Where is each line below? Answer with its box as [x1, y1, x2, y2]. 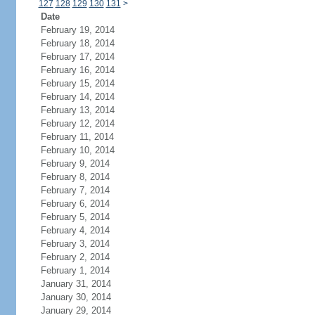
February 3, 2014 [40, 238, 110, 249]
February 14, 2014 [40, 91, 115, 102]
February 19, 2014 [40, 25, 115, 35]
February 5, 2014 [40, 212, 110, 222]
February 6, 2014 [40, 198, 110, 209]
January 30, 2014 [40, 292, 111, 302]
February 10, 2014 [40, 145, 115, 155]
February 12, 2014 [40, 118, 115, 129]
